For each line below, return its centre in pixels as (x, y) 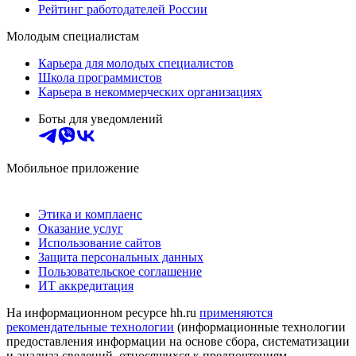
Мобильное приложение (73, 168)
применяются (236, 313)
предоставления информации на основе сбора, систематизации (178, 342)
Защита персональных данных (121, 257)
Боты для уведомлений (101, 119)
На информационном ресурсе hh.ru (103, 313)
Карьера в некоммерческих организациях (150, 92)
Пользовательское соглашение (120, 272)
